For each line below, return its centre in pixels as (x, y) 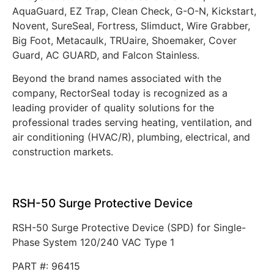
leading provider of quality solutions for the (113, 107)
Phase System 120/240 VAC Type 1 (93, 243)
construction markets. (63, 151)
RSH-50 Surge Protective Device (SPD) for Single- (129, 228)
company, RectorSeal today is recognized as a (120, 93)
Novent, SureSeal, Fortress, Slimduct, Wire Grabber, (131, 25)
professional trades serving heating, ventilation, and (132, 122)
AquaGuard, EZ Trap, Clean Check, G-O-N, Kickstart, (134, 11)
